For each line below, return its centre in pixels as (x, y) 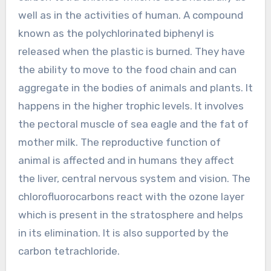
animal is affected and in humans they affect (126, 160)
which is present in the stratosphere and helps (130, 214)
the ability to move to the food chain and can (127, 69)
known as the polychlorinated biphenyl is (116, 33)
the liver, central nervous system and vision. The (134, 178)
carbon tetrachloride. (69, 251)
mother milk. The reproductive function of (119, 142)
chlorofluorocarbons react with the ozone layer (131, 196)
